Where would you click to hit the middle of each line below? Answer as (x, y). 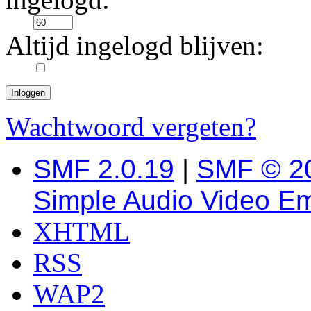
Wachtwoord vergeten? (131, 126)
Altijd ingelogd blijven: (135, 45)
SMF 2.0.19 (104, 169)
